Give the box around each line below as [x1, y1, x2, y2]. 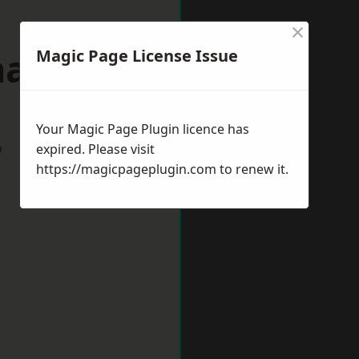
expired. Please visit [36, 140, 155, 158]
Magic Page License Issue [36, 45, 238, 67]
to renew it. [216, 160, 288, 178]
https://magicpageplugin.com [36, 160, 216, 178]
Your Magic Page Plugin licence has [36, 120, 249, 138]
